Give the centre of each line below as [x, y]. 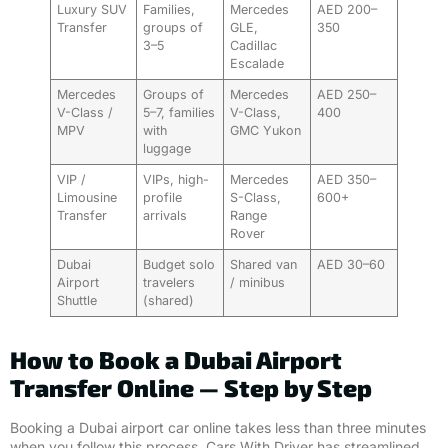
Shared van [264, 265]
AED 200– [347, 10]
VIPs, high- [176, 180]
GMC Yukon [266, 131]
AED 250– [347, 95]
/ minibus [258, 283]
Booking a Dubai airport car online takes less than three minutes [218, 428]
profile [163, 198]
